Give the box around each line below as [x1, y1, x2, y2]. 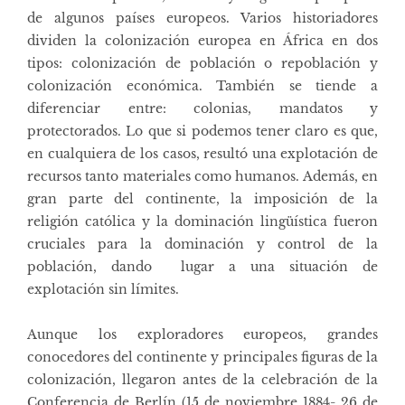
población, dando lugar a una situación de [27, 258, 378, 275]
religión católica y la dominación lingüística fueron [27, 212, 378, 230]
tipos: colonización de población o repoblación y [27, 54, 378, 71]
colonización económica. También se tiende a [27, 77, 378, 94]
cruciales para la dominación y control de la [27, 235, 378, 252]
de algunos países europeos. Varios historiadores [27, 9, 378, 26]
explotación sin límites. [27, 280, 179, 297]
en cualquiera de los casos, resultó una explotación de [27, 145, 378, 162]
